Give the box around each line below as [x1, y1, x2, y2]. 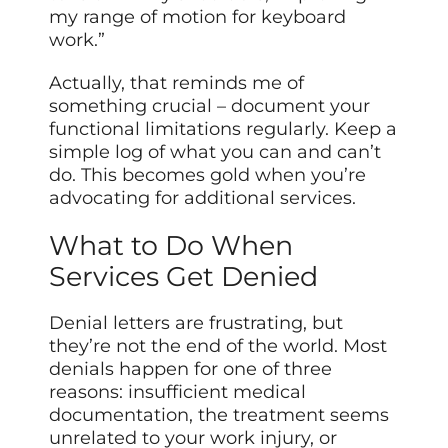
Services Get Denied [49, 259, 319, 293]
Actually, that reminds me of [49, 71, 305, 94]
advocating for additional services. [49, 186, 357, 209]
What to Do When [49, 228, 294, 262]
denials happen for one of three [49, 357, 333, 380]
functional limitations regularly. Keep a [49, 117, 398, 140]
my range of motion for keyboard [49, 5, 347, 28]
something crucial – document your [49, 94, 371, 117]
